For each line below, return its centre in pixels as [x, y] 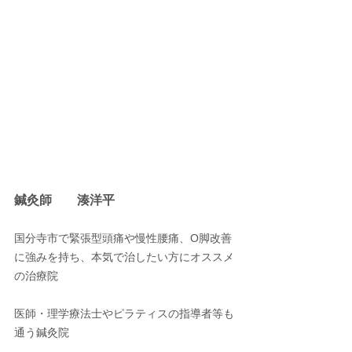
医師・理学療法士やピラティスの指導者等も [124, 314]
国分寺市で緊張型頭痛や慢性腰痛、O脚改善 [123, 238]
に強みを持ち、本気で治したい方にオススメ [124, 257]
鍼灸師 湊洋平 [64, 200]
